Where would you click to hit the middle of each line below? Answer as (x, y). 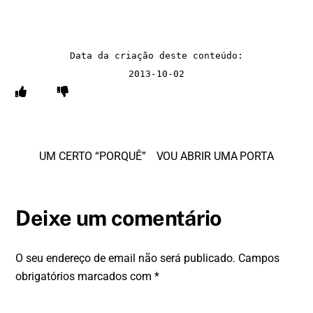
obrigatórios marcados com (85, 276)
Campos (259, 258)
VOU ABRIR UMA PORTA (215, 156)
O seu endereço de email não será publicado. (126, 258)
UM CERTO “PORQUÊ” (93, 156)
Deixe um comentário (118, 218)
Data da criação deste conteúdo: (156, 55)
